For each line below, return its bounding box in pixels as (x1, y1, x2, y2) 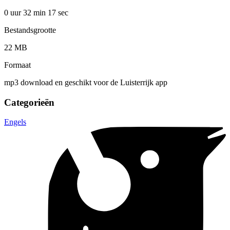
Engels (4, 118, 26, 127)
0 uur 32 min (4, 8, 48, 17)
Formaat (4, 60, 31, 69)
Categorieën (4, 97, 54, 108)
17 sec (48, 8, 68, 17)
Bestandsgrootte (4, 25, 56, 34)
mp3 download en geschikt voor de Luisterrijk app (4, 78, 167, 87)
